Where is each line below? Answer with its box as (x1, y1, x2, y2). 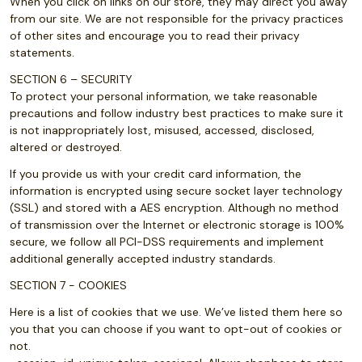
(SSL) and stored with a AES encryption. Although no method (10, 200, 339, 215)
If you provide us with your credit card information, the (10, 166, 301, 181)
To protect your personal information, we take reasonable (10, 89, 318, 103)
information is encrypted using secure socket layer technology (10, 183, 343, 198)
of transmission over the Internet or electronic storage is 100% (10, 217, 344, 232)
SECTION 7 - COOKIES (10, 278, 127, 293)
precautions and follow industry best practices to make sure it (10, 106, 343, 120)
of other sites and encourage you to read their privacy (10, 28, 300, 43)
